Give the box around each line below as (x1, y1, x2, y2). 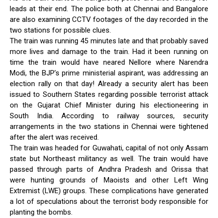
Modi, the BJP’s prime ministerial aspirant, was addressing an (10, 69, 208, 78)
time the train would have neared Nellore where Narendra (10, 58, 208, 67)
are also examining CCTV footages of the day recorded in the (10, 15, 208, 24)
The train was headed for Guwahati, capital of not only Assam (10, 144, 208, 153)
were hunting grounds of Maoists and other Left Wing (10, 176, 208, 185)
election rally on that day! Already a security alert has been (10, 79, 208, 89)
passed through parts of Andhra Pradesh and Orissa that (10, 165, 208, 174)
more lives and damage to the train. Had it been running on (10, 47, 208, 56)
